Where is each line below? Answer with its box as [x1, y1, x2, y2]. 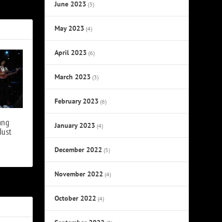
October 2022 [55, 193, 97, 203]
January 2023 [55, 120, 96, 130]
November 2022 [55, 169, 104, 178]
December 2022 [55, 145, 103, 154]
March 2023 [55, 72, 91, 81]
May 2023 [55, 23, 85, 33]
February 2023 [55, 96, 99, 106]
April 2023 [55, 48, 87, 57]
